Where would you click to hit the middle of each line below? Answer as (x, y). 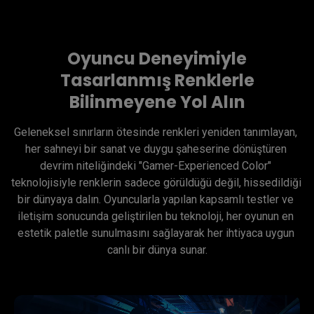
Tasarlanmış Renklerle (157, 81)
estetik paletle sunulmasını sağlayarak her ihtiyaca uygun (156, 233)
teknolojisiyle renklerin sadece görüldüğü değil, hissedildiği (156, 183)
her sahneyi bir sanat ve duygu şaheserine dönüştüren (156, 149)
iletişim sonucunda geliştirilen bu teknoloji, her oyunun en (156, 217)
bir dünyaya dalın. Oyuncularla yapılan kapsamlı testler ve (156, 200)
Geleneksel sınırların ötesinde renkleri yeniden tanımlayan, (156, 132)
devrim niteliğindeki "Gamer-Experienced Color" (156, 166)
